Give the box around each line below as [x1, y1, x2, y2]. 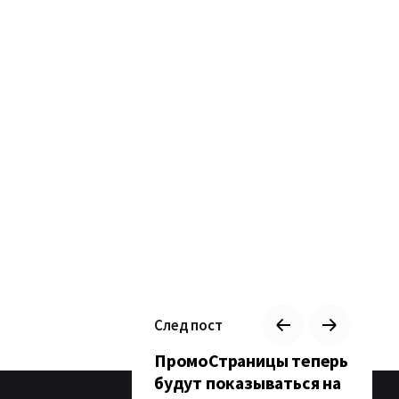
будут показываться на [154, 372, 341, 394]
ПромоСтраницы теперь [154, 350, 349, 371]
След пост [154, 314, 223, 335]
